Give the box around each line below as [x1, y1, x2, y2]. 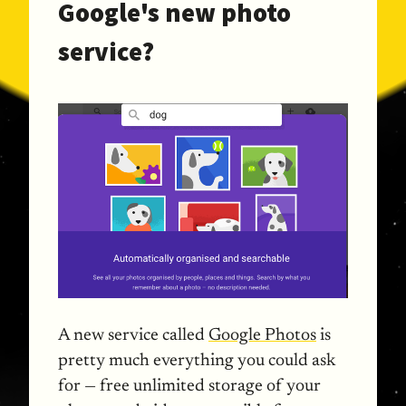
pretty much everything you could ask [58, 352, 335, 370]
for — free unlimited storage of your [58, 377, 321, 395]
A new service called [58, 326, 208, 344]
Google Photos [208, 326, 316, 344]
